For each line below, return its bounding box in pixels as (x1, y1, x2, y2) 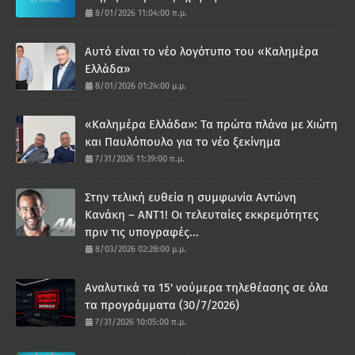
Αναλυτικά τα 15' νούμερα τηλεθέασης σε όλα (85, 280, 328, 295)
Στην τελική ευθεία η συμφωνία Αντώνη (85, 189, 296, 204)
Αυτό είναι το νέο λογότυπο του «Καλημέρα (85, 44, 319, 59)
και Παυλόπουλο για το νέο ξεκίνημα (85, 134, 281, 149)
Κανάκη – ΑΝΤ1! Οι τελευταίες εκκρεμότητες (85, 207, 319, 222)
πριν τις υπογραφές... (85, 224, 199, 239)
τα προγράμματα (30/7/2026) (85, 297, 239, 312)
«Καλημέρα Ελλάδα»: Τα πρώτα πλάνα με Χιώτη (85, 116, 338, 132)
